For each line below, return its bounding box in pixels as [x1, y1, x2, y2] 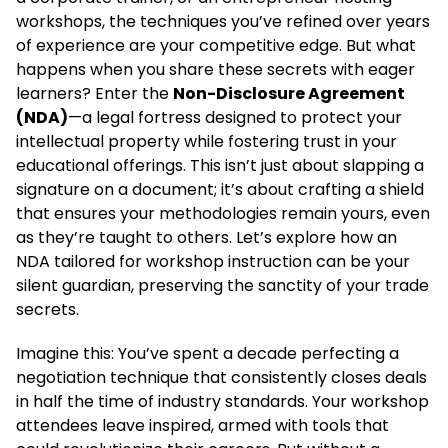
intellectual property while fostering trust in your [16, 130, 397, 153]
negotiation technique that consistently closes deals [16, 366, 427, 389]
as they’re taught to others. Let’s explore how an [16, 226, 397, 249]
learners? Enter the [16, 82, 173, 105]
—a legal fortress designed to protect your [68, 106, 402, 129]
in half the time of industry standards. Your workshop [16, 390, 429, 413]
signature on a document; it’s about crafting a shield [16, 178, 424, 201]
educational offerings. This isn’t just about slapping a [16, 154, 424, 177]
